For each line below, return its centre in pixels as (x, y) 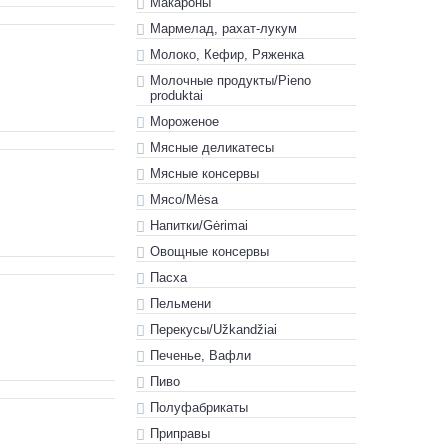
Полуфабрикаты (199, 407)
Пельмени (180, 303)
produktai (176, 95)
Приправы (180, 433)
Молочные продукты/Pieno (230, 80)
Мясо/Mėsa (184, 199)
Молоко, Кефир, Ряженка (227, 54)
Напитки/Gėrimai (199, 225)
